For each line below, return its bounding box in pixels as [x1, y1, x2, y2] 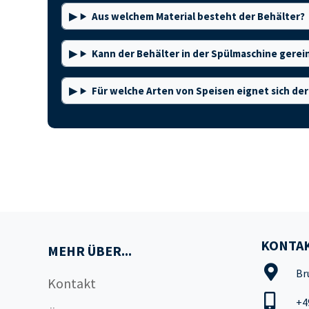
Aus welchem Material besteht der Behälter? [91, 10, 305, 23]
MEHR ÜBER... [47, 242, 132, 259]
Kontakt [47, 275, 96, 292]
